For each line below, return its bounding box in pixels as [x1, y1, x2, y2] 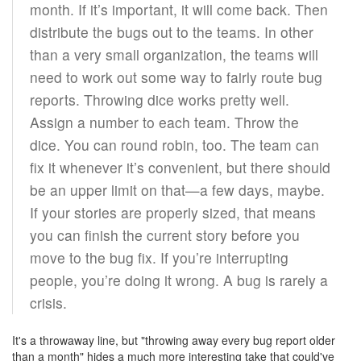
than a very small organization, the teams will [29, 44, 318, 64]
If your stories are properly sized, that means [29, 202, 316, 222]
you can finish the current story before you [29, 225, 300, 245]
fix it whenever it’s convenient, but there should [29, 157, 330, 177]
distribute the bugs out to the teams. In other [29, 22, 313, 42]
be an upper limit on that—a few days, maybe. [29, 180, 325, 200]
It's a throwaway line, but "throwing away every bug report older [12, 331, 335, 348]
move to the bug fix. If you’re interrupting [29, 247, 288, 268]
